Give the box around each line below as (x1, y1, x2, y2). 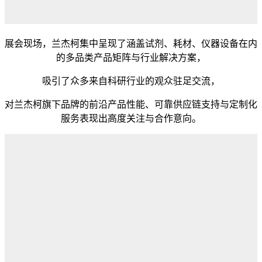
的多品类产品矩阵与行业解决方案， (56, 53, 206, 63)
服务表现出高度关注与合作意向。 (61, 113, 201, 124)
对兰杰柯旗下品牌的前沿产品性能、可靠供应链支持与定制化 (5, 99, 257, 110)
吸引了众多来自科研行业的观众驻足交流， (42, 76, 220, 87)
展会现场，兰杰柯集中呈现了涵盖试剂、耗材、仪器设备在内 (5, 39, 257, 49)
